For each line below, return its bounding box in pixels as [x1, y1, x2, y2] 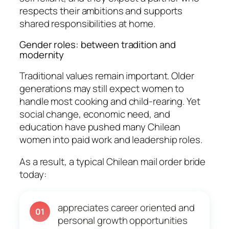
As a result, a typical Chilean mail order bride [19, 155, 206, 169]
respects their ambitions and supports [19, 4, 183, 17]
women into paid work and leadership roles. [19, 132, 202, 146]
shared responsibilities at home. [19, 16, 155, 30]
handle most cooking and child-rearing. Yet [19, 94, 200, 108]
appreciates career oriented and [58, 201, 195, 215]
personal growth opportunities [58, 214, 188, 227]
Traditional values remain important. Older [19, 68, 194, 82]
